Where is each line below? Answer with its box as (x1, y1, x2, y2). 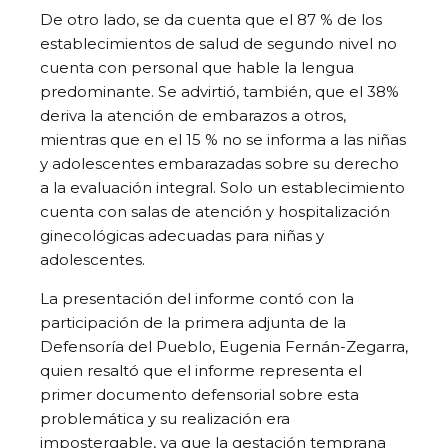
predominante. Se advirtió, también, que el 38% (40, 81, 399, 101)
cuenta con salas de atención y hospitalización (40, 201, 390, 221)
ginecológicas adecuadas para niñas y (40, 225, 324, 245)
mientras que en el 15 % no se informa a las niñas (40, 129, 406, 149)
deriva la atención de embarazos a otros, (40, 105, 346, 125)
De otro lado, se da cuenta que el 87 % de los (40, 9, 382, 29)
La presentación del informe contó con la (40, 288, 354, 308)
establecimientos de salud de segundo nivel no (40, 33, 397, 53)
